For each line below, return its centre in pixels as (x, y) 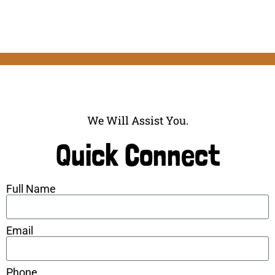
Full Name (31, 189)
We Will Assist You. (137, 121)
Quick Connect (137, 155)
